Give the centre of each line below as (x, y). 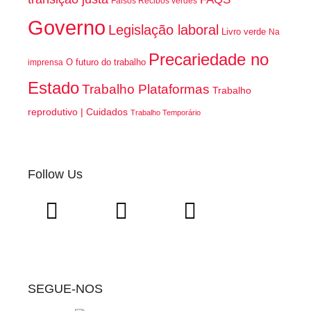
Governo (67, 27)
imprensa (45, 62)
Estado (53, 87)
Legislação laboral (163, 30)
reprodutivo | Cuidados (78, 111)
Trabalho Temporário (166, 112)
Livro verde (244, 31)
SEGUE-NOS (65, 288)
